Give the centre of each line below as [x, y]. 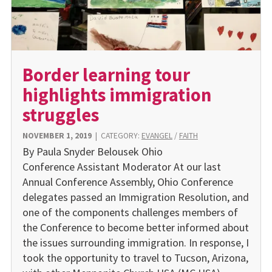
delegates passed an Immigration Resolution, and [135, 197]
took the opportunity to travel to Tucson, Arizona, [135, 257]
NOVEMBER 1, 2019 [57, 135]
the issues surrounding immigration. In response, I [135, 242]
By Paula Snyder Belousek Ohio [92, 151]
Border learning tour [106, 74]
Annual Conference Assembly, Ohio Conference [127, 182]
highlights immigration [117, 94]
